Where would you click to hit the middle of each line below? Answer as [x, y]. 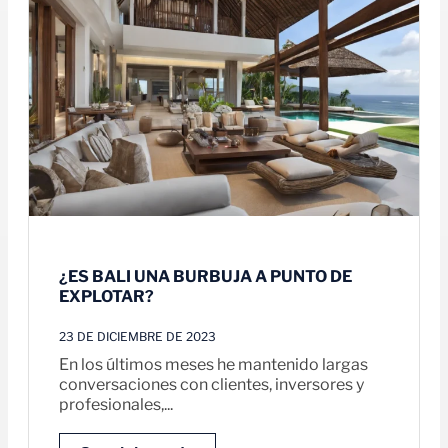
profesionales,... [116, 404]
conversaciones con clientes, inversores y [211, 384]
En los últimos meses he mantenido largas [213, 364]
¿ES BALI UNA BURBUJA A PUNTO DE [205, 277]
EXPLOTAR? [106, 297]
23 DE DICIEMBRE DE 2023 [137, 336]
